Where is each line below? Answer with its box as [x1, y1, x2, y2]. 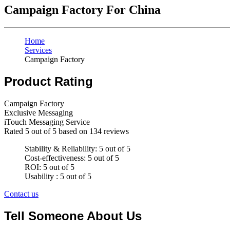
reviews [102, 127, 129, 136]
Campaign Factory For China [4, 3, 161, 17]
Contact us [4, 189, 39, 199]
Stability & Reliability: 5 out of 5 [25, 144, 130, 154]
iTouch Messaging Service [4, 118, 90, 127]
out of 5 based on [29, 127, 89, 136]
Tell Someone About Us [4, 208, 142, 223]
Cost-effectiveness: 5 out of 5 [25, 154, 119, 163]
